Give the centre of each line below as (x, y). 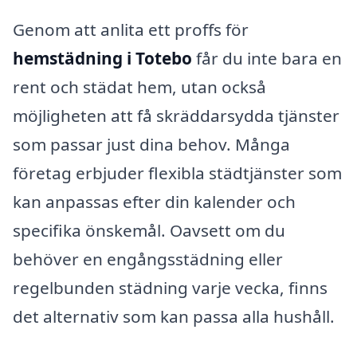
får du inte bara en (267, 59)
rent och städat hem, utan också (139, 87)
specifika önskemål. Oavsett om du (149, 231)
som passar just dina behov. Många (151, 145)
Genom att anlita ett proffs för (131, 30)
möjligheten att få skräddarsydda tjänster (176, 116)
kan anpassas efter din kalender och (154, 202)
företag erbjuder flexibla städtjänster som (177, 173)
